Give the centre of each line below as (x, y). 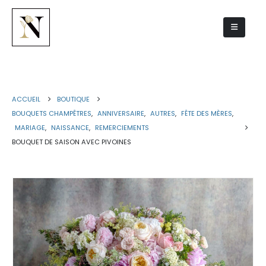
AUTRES (163, 113)
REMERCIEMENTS (122, 128)
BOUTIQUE (73, 99)
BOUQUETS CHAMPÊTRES (52, 113)
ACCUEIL (26, 99)
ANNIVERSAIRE (121, 113)
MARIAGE (30, 128)
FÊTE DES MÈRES (207, 113)
